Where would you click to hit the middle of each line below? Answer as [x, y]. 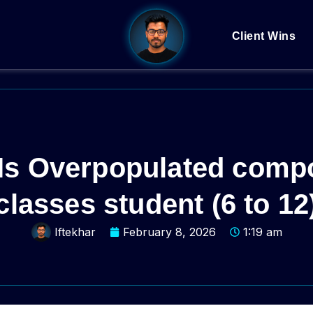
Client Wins [264, 36]
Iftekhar [75, 232]
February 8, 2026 [169, 232]
